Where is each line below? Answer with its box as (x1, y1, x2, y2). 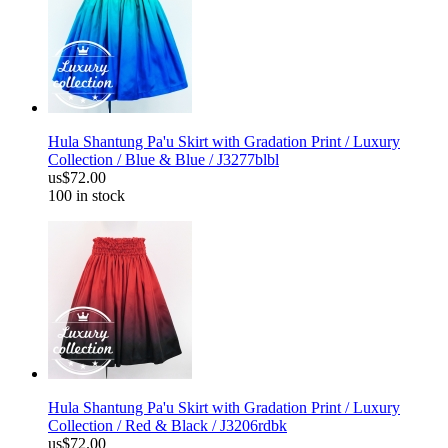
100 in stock (48, 187, 125, 205)
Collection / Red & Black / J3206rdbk (48, 417, 287, 435)
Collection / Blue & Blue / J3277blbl (48, 151, 279, 169)
